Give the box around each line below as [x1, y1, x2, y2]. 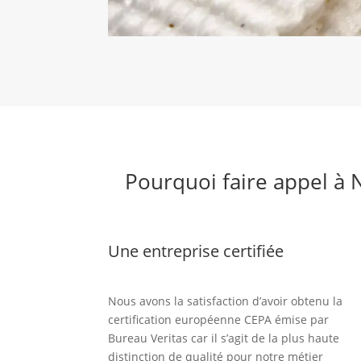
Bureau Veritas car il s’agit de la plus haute [108, 330, 340, 346]
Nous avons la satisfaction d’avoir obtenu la [108, 293, 343, 309]
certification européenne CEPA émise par [108, 311, 330, 327]
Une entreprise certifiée [108, 240, 284, 263]
